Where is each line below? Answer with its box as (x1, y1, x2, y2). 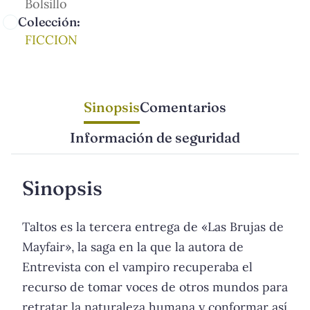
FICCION (25, 32, 77, 48)
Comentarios (140, 98, 226, 116)
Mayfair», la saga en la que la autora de (22, 239, 244, 255)
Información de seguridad (70, 129, 240, 147)
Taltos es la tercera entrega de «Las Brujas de (22, 219, 284, 235)
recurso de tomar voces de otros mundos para (22, 279, 288, 295)
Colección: (18, 14, 80, 30)
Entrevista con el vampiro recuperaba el (22, 259, 253, 275)
